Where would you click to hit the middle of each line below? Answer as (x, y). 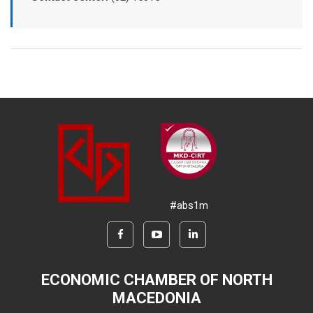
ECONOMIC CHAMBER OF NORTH (156, 279)
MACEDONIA (156, 298)
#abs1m (189, 205)
